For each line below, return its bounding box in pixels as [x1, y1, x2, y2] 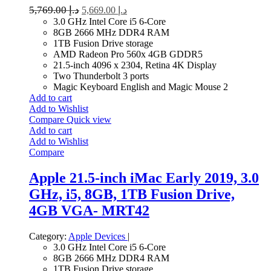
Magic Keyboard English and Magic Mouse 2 [53, 82, 228, 92]
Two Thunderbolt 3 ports [53, 71, 149, 81]
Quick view [67, 114, 111, 125]
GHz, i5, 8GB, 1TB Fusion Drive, [29, 186, 235, 202]
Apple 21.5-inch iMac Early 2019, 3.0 [29, 169, 259, 186]
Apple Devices [68, 230, 128, 241]
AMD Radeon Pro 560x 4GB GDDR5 [53, 49, 203, 59]
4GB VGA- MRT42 [29, 202, 149, 218]
